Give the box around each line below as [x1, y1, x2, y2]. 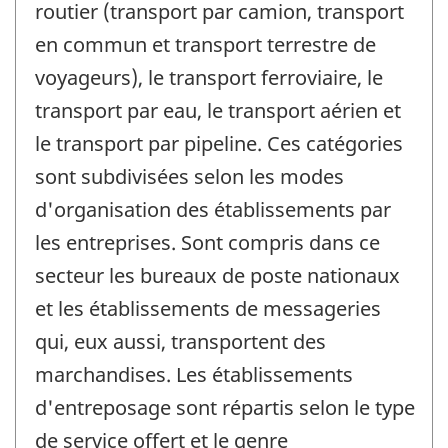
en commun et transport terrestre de [35, 31, 376, 59]
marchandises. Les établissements [35, 361, 353, 389]
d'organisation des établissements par [35, 196, 391, 224]
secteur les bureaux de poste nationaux [35, 262, 400, 290]
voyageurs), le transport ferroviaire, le [35, 64, 383, 92]
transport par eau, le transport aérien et [35, 97, 401, 125]
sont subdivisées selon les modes [35, 163, 344, 191]
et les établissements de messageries [35, 295, 381, 323]
